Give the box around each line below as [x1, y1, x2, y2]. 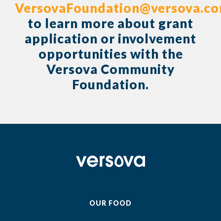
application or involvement [25, 31, 196, 47]
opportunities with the [38, 46, 183, 62]
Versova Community [46, 61, 175, 77]
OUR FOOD [89, 199, 132, 208]
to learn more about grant [28, 15, 193, 32]
